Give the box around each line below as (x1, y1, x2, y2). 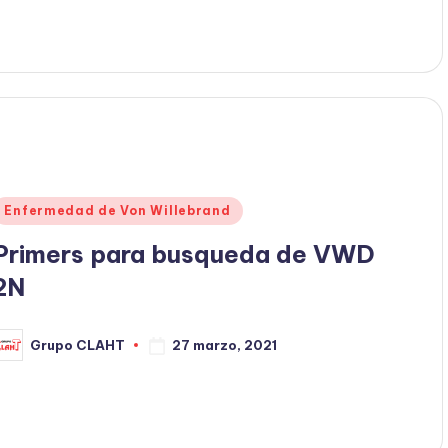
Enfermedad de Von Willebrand (4, 203, 231, 219)
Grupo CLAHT (30, 336, 126, 353)
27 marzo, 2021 (172, 336, 278, 353)
